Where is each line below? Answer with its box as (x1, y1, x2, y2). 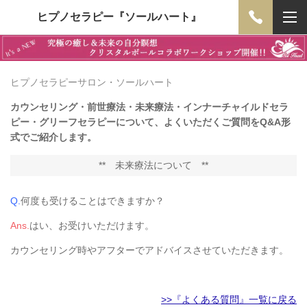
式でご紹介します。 (10, 131, 97, 143)
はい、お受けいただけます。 (29, 219, 154, 231)
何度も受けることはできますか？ (21, 195, 164, 206)
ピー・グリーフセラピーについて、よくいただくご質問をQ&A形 (10, 116, 291, 127)
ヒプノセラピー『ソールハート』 (37, 11, 201, 23)
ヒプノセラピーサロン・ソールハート (10, 76, 173, 88)
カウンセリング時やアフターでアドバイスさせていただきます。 (10, 244, 288, 256)
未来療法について (106, 159, 201, 171)
